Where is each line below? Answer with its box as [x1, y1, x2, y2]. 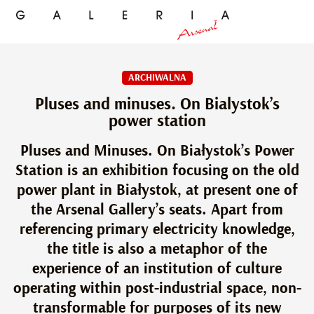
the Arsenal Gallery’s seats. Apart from [31, 202, 283, 217]
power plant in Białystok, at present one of [16, 182, 298, 198]
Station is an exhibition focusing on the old [15, 163, 299, 178]
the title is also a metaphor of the [47, 241, 267, 257]
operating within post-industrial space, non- [13, 280, 301, 296]
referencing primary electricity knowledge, [19, 221, 295, 237]
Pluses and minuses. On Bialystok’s [34, 96, 280, 113]
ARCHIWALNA [128, 73, 186, 83]
